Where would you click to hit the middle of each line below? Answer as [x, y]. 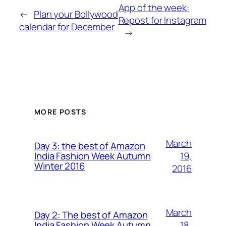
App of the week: [154, 8]
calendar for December [67, 26]
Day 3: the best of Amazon [90, 146]
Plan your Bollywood [76, 14]
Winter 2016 [60, 166]
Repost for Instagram [162, 20]
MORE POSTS [60, 111]
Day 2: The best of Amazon [91, 215]
